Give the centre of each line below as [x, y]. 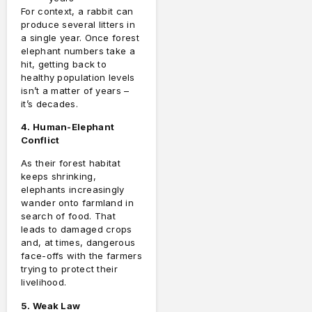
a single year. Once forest [80, 37]
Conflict [40, 140]
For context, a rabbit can [77, 11]
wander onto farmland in [77, 203]
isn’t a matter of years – [75, 90]
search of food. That [69, 216]
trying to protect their [69, 269]
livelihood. [44, 282]
